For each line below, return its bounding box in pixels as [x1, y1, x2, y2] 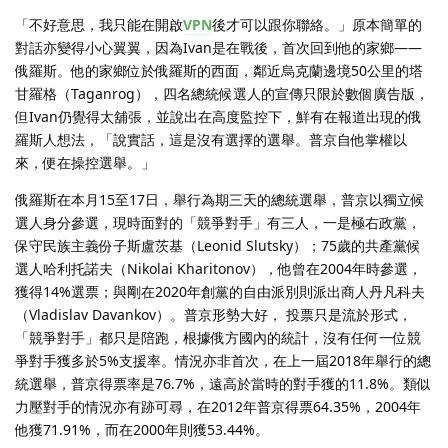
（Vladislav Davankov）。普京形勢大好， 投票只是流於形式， [15, 304, 412, 324]
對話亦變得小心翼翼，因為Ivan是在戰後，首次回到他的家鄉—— [15, 37, 422, 57]
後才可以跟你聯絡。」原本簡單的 [212, 14, 422, 34]
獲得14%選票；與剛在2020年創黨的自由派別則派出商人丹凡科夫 [15, 281, 425, 301]
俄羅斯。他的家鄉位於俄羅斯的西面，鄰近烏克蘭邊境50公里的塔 [15, 60, 423, 80]
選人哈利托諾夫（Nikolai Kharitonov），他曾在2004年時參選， [15, 258, 422, 278]
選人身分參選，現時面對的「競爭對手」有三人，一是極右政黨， [15, 212, 421, 232]
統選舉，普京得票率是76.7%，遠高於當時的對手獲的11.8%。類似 [15, 373, 431, 393]
